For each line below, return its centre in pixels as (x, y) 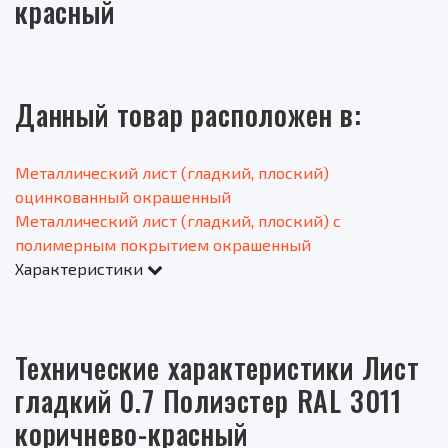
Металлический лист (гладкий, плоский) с (178, 221)
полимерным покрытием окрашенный (163, 245)
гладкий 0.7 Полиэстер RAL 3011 (208, 401)
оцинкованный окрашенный (123, 197)
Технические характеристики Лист (217, 368)
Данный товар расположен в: (188, 115)
